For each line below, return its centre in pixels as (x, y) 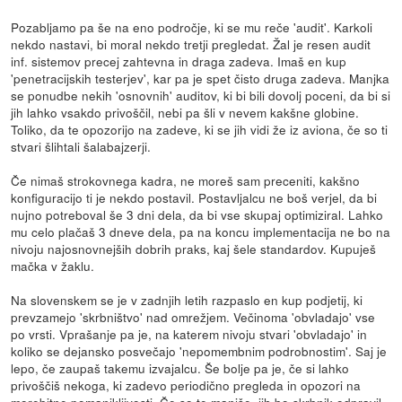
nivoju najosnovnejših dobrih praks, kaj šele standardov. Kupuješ (194, 248)
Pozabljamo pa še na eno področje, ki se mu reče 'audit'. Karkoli (192, 26)
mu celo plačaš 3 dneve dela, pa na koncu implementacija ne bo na (201, 231)
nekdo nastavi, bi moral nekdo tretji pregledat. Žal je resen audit (191, 44)
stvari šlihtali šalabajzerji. (81, 146)
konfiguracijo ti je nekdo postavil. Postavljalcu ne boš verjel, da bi (194, 197)
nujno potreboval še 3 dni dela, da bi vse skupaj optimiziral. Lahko (197, 214)
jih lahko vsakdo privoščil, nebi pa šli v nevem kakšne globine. (185, 112)
